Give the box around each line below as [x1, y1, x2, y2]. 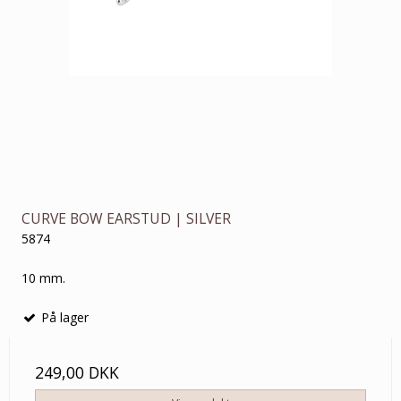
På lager [38, 308, 89, 326]
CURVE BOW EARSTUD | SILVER [21, 209, 231, 228]
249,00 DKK [35, 361, 119, 383]
